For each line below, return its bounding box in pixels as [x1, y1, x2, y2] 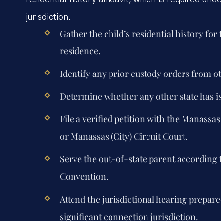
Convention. [59, 170, 109, 183]
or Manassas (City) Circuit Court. [59, 130, 188, 143]
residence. [59, 44, 101, 57]
